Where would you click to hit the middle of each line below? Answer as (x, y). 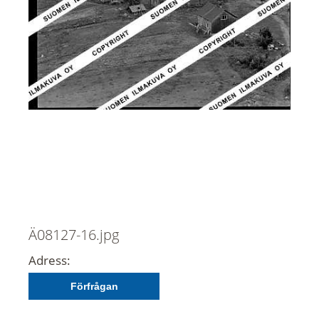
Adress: (49, 260)
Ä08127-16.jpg (74, 234)
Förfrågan (94, 286)
